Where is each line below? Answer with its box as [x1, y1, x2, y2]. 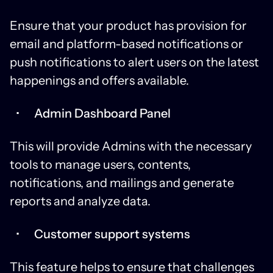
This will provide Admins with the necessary [10, 138, 252, 154]
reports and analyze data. [10, 193, 151, 208]
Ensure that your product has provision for [10, 18, 247, 33]
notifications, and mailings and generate [10, 175, 234, 190]
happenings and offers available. [10, 73, 189, 88]
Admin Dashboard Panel [34, 105, 171, 121]
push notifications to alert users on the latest [10, 54, 259, 69]
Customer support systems [34, 226, 190, 241]
